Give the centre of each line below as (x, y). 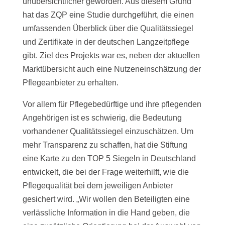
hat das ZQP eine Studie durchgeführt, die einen (108, 15)
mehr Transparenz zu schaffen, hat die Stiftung (105, 145)
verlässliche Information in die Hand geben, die (106, 212)
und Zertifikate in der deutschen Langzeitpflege (106, 42)
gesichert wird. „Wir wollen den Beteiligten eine (106, 199)
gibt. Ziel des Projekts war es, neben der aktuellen (111, 55)
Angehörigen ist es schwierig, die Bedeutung (102, 118)
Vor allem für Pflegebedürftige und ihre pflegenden (112, 104)
